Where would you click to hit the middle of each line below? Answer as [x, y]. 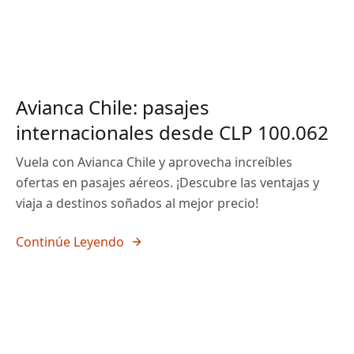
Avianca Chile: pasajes [113, 107]
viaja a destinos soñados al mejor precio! [137, 203]
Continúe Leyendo [70, 242]
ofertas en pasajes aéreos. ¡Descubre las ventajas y [168, 183]
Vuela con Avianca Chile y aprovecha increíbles [154, 162]
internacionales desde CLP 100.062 [172, 132]
